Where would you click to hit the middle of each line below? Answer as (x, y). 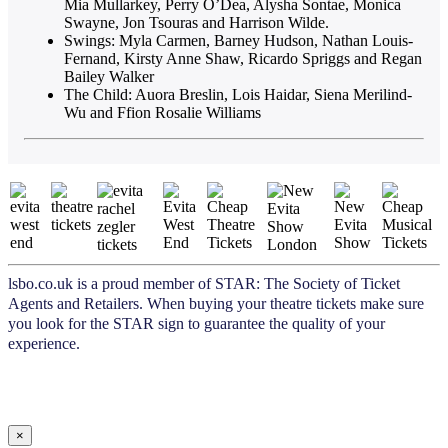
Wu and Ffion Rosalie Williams (162, 113)
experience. (44, 344)
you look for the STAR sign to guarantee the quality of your (196, 324)
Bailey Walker (109, 77)
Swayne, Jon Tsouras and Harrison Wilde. (196, 23)
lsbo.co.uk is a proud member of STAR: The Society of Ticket (204, 284)
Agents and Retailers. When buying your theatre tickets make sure (216, 304)
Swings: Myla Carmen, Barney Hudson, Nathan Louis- (238, 41)
